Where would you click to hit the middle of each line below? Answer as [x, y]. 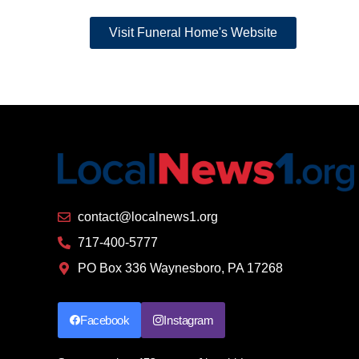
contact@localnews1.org [148, 217]
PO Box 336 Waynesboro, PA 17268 [180, 268]
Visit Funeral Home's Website [193, 33]
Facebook [105, 321]
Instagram [189, 321]
